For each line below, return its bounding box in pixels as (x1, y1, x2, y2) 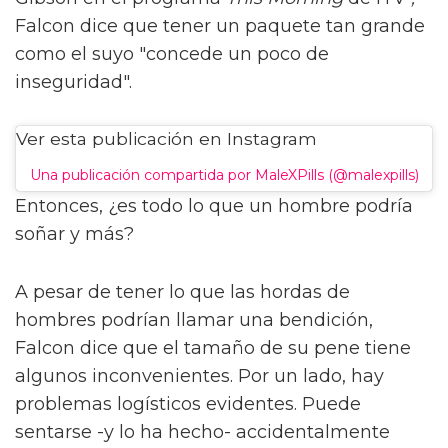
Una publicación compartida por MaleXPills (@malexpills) (29, 166, 419, 185)
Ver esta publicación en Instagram (16, 128, 317, 150)
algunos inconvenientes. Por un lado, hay (15, 365, 384, 388)
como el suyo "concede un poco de (15, 43, 329, 66)
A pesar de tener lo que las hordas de (15, 281, 350, 304)
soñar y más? (15, 223, 134, 246)
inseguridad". (15, 71, 132, 94)
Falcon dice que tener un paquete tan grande (15, 15, 425, 38)
